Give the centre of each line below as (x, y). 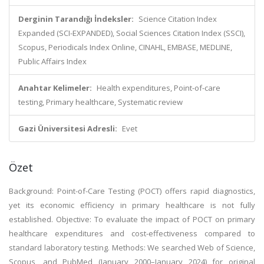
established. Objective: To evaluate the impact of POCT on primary (132, 219)
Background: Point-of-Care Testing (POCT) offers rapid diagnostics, (132, 191)
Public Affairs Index (52, 61)
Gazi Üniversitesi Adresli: (68, 128)
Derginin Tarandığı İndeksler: (76, 19)
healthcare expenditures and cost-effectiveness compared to (132, 233)
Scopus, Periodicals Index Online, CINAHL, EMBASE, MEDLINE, (125, 47)
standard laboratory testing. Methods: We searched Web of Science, (132, 247)
